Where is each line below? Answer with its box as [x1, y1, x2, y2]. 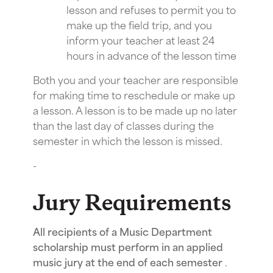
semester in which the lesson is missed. [33, 132, 222, 148]
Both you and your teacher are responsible [33, 71, 238, 87]
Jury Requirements [33, 189, 232, 219]
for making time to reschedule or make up [33, 86, 235, 102]
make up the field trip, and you [66, 16, 212, 32]
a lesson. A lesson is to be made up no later [33, 101, 237, 118]
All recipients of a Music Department [33, 222, 212, 239]
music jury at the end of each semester [33, 253, 222, 269]
